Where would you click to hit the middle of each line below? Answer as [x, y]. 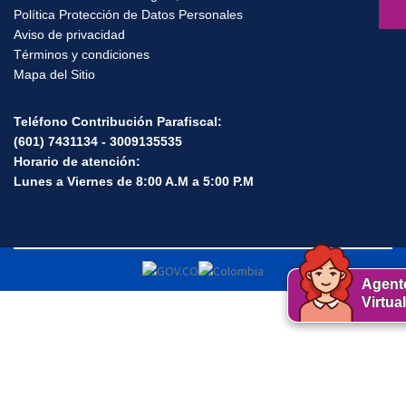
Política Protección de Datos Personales [128, 16]
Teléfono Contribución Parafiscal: [120, 123]
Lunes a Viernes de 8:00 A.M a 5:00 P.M [134, 183]
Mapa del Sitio [54, 76]
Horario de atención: [79, 163]
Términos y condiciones [82, 56]
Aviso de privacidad [69, 36]
